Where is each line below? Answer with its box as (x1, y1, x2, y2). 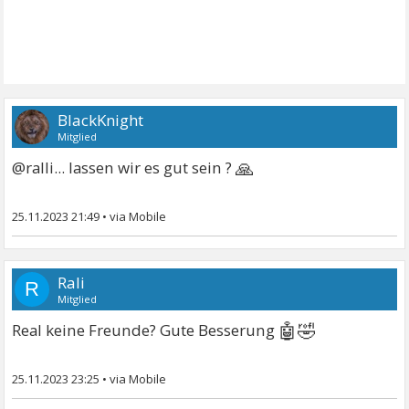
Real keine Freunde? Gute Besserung (12, 320, 279, 341)
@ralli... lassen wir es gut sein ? (12, 157, 236, 179)
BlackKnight (58, 110, 144, 131)
